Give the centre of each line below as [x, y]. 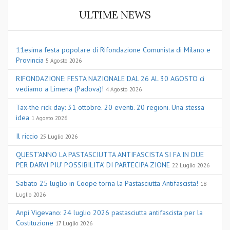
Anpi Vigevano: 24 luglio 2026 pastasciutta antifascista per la [109, 213]
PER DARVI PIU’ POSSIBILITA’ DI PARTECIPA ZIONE [93, 165]
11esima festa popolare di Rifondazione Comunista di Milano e [113, 50]
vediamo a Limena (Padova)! [60, 89]
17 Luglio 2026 [74, 223]
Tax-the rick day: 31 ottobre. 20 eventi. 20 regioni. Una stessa [110, 107]
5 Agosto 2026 [64, 61]
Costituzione [35, 223]
